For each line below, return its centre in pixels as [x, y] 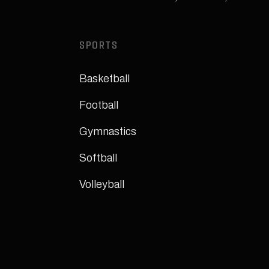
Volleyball [102, 184]
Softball [98, 158]
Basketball [104, 79]
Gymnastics [108, 131]
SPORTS [98, 47]
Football [99, 105]
